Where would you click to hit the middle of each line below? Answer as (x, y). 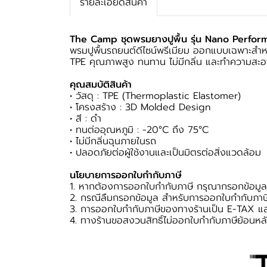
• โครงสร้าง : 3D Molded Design (140, 107)
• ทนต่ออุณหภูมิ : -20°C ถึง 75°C (139, 130)
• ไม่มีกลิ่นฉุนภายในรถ (113, 141)
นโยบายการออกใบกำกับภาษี (126, 175)
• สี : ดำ (86, 118)
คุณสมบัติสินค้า (101, 84)
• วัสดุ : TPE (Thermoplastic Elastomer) (155, 96)
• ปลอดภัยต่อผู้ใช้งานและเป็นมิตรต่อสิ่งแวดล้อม (165, 152)
